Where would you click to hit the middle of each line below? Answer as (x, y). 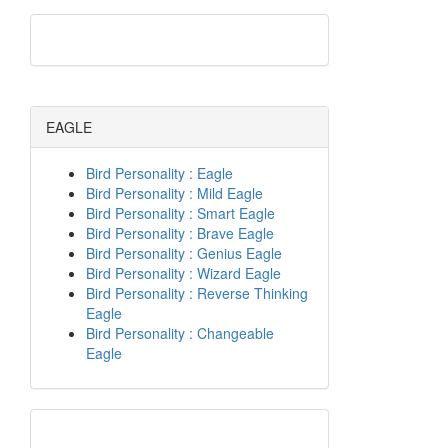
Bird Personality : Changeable (180, 333)
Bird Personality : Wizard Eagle (183, 273)
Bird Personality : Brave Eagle (180, 233)
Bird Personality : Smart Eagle (180, 213)
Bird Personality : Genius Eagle (184, 253)
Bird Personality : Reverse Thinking (197, 293)
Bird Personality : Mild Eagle (174, 193)
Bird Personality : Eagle (159, 173)
